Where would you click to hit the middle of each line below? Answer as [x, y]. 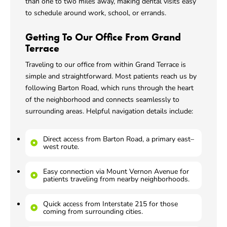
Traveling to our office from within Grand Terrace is [106, 64]
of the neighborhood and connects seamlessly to [102, 99]
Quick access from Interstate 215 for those [110, 204]
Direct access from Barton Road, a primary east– [119, 139]
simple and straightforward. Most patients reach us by [111, 76]
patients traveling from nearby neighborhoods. [116, 179]
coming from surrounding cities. [93, 212]
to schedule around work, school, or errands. [96, 13]
